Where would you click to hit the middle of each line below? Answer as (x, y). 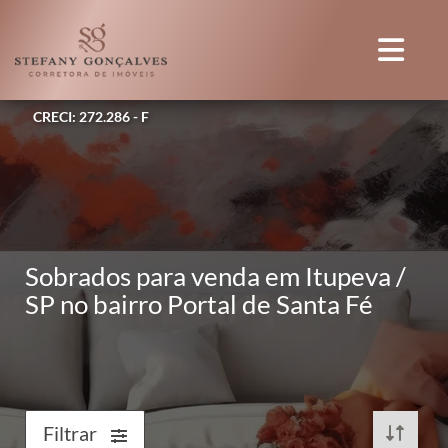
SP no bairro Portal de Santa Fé (199, 304)
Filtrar (72, 433)
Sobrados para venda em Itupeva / (215, 276)
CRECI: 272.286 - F (91, 116)
